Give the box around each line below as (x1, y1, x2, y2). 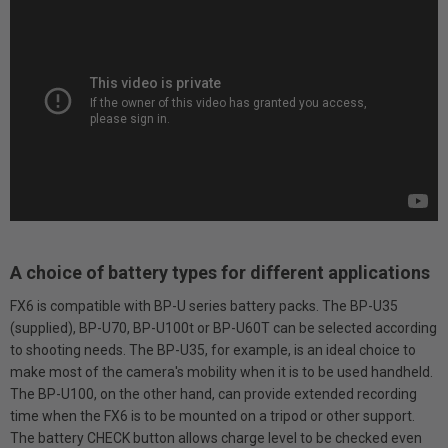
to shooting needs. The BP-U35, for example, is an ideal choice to (10, 341, 416, 358)
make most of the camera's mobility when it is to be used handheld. (10, 363, 433, 380)
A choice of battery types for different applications (10, 261, 430, 283)
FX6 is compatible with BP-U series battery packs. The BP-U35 (10, 297, 398, 314)
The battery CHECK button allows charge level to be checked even (10, 429, 422, 446)
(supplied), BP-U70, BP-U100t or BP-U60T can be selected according (10, 319, 437, 336)
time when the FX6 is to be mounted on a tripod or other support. (10, 407, 415, 424)
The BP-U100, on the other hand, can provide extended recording (10, 385, 417, 402)
